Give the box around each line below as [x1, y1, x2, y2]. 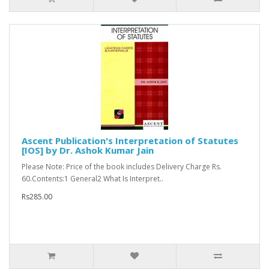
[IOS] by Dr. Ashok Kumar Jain [22, 144, 154, 157]
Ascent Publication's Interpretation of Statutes [22, 134, 238, 147]
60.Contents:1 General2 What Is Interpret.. [22, 174, 163, 184]
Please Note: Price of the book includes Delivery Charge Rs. [22, 162, 222, 172]
